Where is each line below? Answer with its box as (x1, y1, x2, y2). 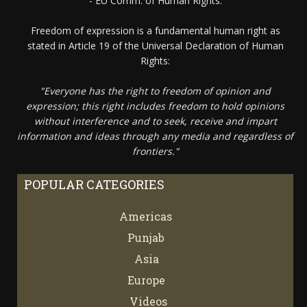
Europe (127, 272, 165, 287)
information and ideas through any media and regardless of (17, 129, 293, 143)
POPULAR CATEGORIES (24, 175, 164, 193)
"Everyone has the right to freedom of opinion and (40, 84, 271, 97)
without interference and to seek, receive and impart (34, 114, 277, 127)
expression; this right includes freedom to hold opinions (26, 99, 284, 112)
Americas (119, 208, 172, 223)
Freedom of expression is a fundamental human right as (30, 23, 280, 37)
